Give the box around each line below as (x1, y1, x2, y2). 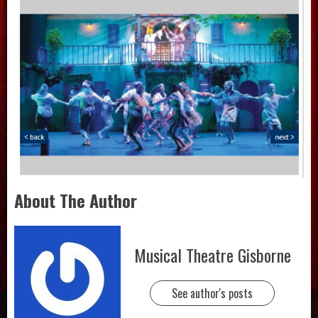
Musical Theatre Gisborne (133, 242, 291, 268)
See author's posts (172, 285, 253, 302)
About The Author (14, 187, 137, 213)
